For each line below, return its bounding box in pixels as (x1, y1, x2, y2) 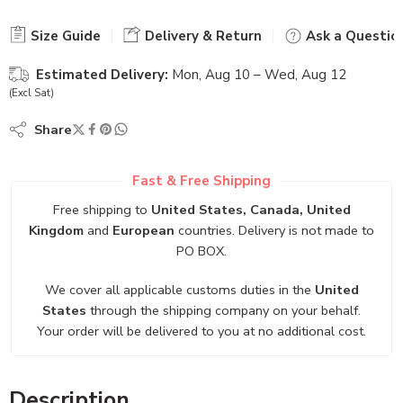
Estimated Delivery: (36, 65, 168, 84)
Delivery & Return (141, 26, 262, 45)
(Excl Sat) (9, 85, 54, 100)
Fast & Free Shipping (132, 171, 271, 190)
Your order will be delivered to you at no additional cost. (37, 321, 366, 340)
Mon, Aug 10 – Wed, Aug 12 (172, 65, 346, 84)
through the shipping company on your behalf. (86, 300, 361, 319)
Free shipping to (52, 200, 151, 219)
